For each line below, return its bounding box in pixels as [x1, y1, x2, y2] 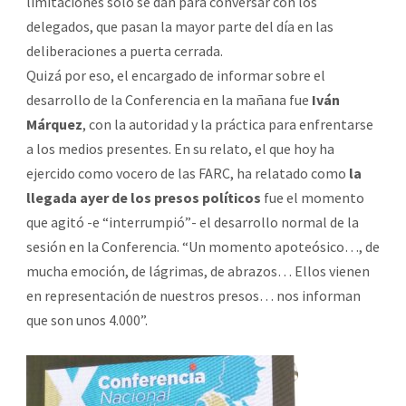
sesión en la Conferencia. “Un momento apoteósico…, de [26, 237, 380, 256]
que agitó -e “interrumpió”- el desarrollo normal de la [26, 212, 359, 231]
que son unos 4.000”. [26, 310, 148, 329]
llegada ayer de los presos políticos [26, 188, 261, 207]
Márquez [26, 114, 82, 133]
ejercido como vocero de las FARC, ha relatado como [26, 163, 349, 182]
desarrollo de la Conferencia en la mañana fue [26, 90, 312, 109]
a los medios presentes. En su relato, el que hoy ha [26, 139, 334, 158]
